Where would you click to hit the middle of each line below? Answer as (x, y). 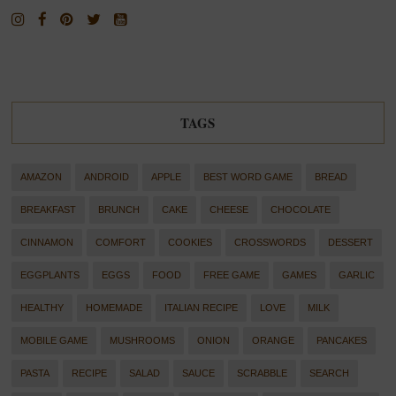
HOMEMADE (114, 308)
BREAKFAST (49, 210)
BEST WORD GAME (248, 177)
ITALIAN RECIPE (202, 308)
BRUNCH (119, 210)
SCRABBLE (263, 373)
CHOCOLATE (301, 210)
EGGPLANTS (50, 275)
